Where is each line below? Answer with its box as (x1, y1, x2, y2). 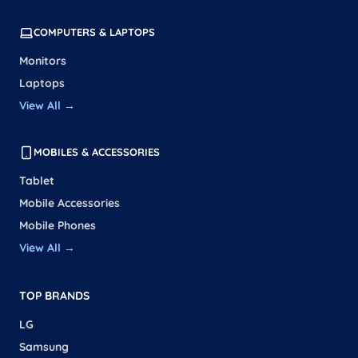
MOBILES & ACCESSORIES (34, 145, 160, 159)
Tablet (19, 173, 54, 188)
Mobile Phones (19, 217, 96, 233)
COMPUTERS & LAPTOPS (34, 26, 155, 39)
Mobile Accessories (19, 195, 120, 210)
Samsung (19, 339, 69, 354)
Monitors (19, 53, 66, 68)
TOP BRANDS (19, 288, 89, 303)
